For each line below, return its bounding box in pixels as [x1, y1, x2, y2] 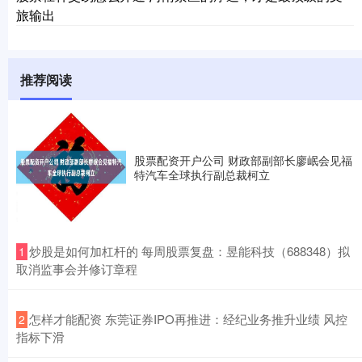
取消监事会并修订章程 [16, 259, 137, 277]
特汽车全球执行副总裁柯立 [134, 166, 270, 183]
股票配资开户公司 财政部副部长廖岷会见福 [134, 151, 352, 168]
